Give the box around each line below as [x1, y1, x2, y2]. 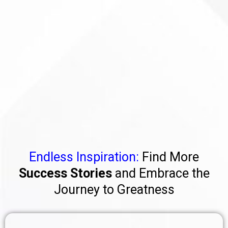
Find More [142, 149, 199, 164]
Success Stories [18, 165, 112, 181]
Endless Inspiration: [29, 149, 142, 164]
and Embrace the [111, 165, 210, 181]
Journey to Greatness [53, 182, 175, 197]
